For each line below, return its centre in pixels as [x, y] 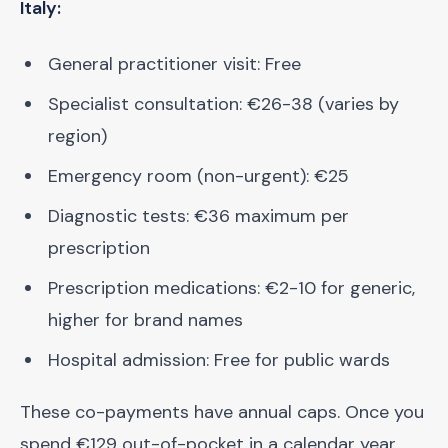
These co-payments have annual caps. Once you [222, 412]
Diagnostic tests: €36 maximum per [198, 216]
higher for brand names [145, 320]
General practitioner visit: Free [174, 64]
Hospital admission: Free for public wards [219, 360]
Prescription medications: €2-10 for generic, [231, 288]
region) [77, 136]
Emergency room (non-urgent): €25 [198, 176]
